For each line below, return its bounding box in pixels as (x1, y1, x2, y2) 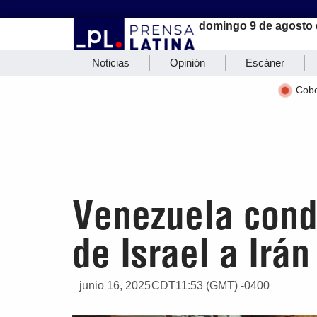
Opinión (170, 57, 205, 69)
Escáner (246, 57, 284, 69)
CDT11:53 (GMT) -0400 (151, 279, 270, 292)
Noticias (92, 57, 129, 69)
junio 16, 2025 (79, 279, 151, 292)
